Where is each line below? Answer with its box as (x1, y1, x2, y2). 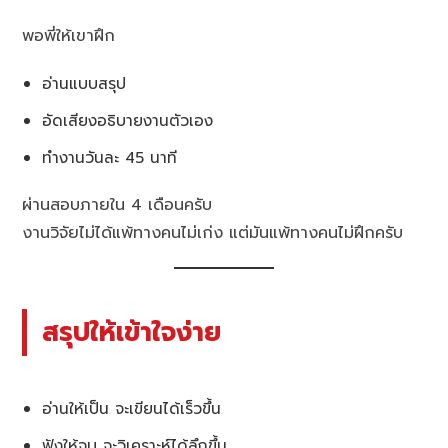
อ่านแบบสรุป (42, 71, 127, 95)
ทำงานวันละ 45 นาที (42, 145, 178, 169)
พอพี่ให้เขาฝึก (22, 23, 116, 48)
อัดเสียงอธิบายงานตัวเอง (42, 108, 214, 132)
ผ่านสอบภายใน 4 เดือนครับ (22, 192, 213, 217)
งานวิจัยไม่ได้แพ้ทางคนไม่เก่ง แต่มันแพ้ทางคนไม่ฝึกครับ (22, 220, 404, 245)
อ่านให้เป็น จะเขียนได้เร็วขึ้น (42, 397, 222, 421)
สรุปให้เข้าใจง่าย (42, 311, 222, 352)
